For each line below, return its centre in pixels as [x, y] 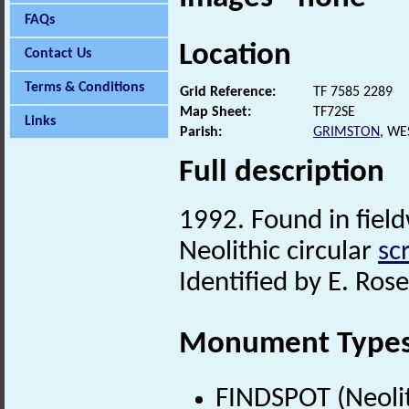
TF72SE [334, 112]
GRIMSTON [346, 132]
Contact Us [58, 54]
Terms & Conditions [84, 88]
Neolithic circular [278, 252]
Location [235, 56]
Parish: [201, 132]
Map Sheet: [215, 112]
